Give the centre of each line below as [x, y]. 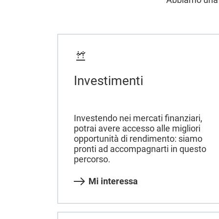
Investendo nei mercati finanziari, [138, 118]
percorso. [92, 159]
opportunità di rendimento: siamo [138, 138]
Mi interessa [113, 181]
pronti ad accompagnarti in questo [140, 149]
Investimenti [109, 81]
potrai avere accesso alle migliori [137, 128]
